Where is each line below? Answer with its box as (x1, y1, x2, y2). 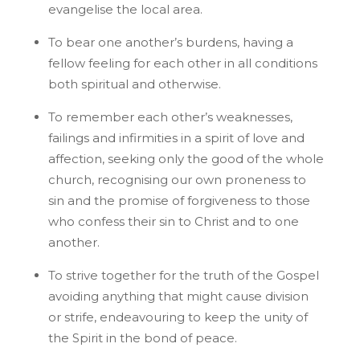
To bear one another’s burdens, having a (47, 34, 293, 50)
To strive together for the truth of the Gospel (47, 267, 319, 283)
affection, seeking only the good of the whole (47, 150, 324, 166)
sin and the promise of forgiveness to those (47, 192, 310, 208)
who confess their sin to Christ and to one (47, 213, 299, 229)
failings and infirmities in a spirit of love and (47, 129, 305, 145)
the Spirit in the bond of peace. (47, 329, 237, 346)
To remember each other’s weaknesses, (47, 108, 292, 125)
